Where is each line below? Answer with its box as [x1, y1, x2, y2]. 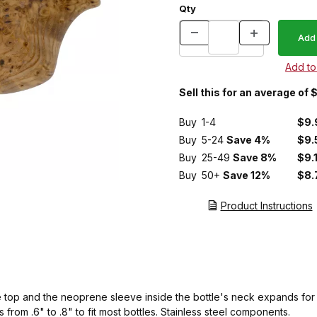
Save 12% [222, 169, 270, 182]
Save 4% [226, 134, 270, 146]
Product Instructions [220, 200, 313, 212]
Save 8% [232, 151, 277, 164]
